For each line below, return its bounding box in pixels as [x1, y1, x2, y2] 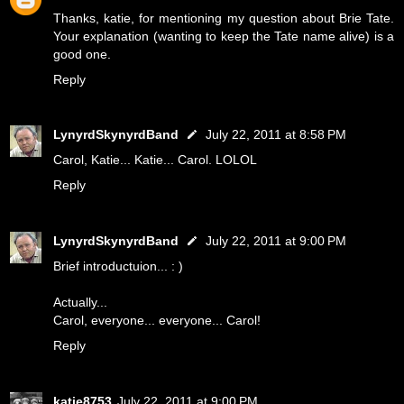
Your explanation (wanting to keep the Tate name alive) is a [53, 28, 394, 43]
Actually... [53, 295, 107, 310]
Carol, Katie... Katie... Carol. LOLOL [53, 152, 257, 168]
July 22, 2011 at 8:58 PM [206, 127, 346, 142]
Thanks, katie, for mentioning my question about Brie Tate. [53, 10, 394, 25]
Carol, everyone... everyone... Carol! [53, 313, 261, 328]
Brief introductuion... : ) [53, 259, 183, 274]
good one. [53, 46, 111, 61]
